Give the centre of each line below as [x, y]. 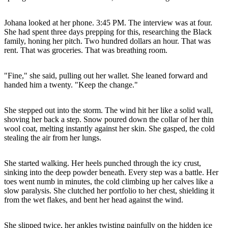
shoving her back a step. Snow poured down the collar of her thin [109, 119]
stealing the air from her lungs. [53, 137]
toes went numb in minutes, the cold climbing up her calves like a [109, 181]
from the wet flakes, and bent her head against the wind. [94, 199]
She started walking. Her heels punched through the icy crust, [103, 163]
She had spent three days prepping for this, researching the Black [108, 32]
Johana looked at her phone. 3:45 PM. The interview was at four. [108, 22]
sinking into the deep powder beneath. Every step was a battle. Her [111, 172]
